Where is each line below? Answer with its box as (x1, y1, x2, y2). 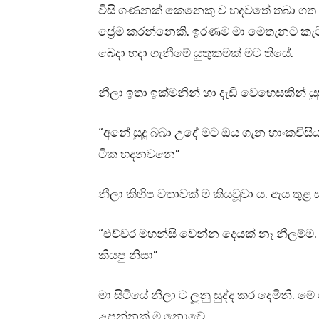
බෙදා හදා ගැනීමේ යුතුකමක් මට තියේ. (98, 46, 293, 61)
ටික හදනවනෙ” (98, 147, 180, 162)
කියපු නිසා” (98, 248, 158, 263)
